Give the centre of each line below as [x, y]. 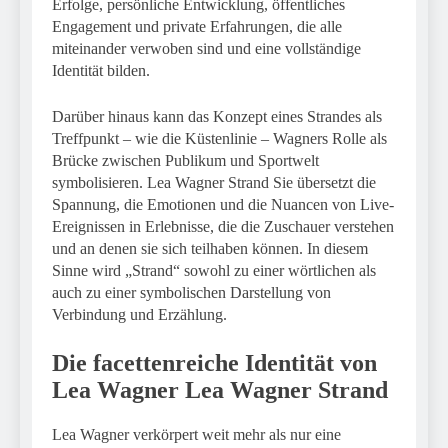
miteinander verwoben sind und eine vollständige [206, 48]
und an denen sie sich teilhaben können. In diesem [210, 248]
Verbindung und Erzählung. [139, 314]
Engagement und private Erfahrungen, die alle [197, 26]
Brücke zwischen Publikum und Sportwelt [185, 160]
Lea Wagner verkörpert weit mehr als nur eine [196, 434]
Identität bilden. [101, 70]
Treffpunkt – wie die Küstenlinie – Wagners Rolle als [219, 138]
